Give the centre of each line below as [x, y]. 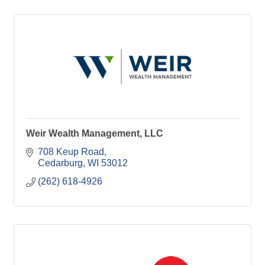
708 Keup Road [71, 152]
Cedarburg [60, 163]
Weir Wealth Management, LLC [95, 133]
